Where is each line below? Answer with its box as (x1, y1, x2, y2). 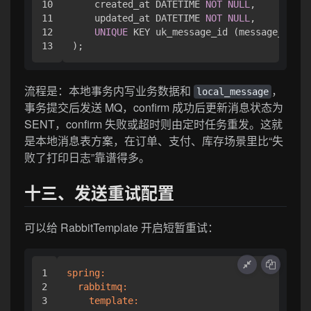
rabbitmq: (78, 280, 128, 292)
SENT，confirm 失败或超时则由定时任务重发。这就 (24, 115, 283, 132)
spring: (67, 267, 106, 278)
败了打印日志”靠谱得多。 (24, 149, 150, 165)
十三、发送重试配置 (24, 180, 174, 204)
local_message (196, 85, 269, 97)
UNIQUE (94, 26, 128, 38)
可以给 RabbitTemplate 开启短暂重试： (24, 219, 219, 235)
